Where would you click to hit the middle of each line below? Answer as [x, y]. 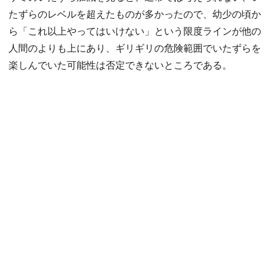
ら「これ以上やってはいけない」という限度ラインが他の [135, 31]
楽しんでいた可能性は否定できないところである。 [120, 65]
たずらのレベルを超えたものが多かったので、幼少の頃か [135, 14]
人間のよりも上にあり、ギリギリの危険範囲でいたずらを [135, 48]
